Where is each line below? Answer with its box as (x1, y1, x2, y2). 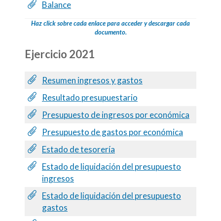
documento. (94, 28, 127, 36)
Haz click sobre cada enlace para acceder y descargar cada (31, 19, 190, 27)
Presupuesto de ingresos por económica (42, 109, 189, 120)
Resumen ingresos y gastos (42, 74, 143, 85)
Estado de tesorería (42, 144, 115, 154)
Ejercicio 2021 (25, 47, 95, 61)
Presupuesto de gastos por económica (42, 126, 183, 137)
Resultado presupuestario (42, 92, 138, 103)
